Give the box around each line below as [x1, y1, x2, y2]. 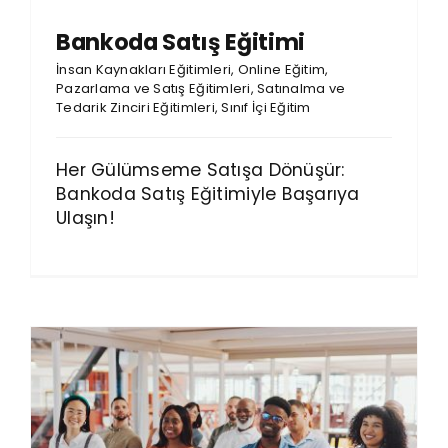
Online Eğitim [237, 59, 326, 79]
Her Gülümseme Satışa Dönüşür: [55, 157, 345, 182]
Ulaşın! [55, 205, 115, 230]
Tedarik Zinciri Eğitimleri [55, 97, 215, 117]
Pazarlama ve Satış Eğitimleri [55, 78, 251, 98]
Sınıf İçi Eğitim [221, 97, 311, 117]
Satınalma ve [257, 78, 346, 98]
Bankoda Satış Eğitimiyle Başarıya [55, 181, 360, 206]
